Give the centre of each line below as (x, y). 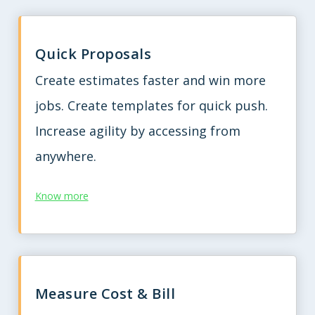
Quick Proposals (93, 54)
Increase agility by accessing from (137, 131)
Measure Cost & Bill (105, 293)
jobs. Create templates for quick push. (151, 106)
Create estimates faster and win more (150, 81)
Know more (62, 196)
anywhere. (65, 156)
